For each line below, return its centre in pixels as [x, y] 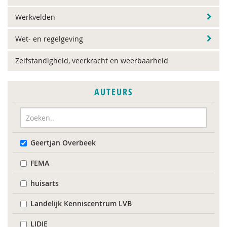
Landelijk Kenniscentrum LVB [81, 203]
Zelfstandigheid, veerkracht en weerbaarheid [92, 61]
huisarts [45, 183]
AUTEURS [113, 92]
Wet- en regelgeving [49, 39]
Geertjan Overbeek [63, 143]
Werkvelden [35, 17]
